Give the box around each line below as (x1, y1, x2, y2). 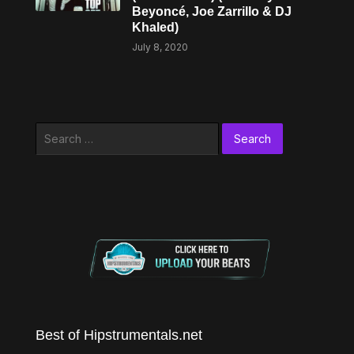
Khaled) (132, 21, 179, 34)
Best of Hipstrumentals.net (35, 326, 202, 343)
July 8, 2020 (132, 41, 189, 53)
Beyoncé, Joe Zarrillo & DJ (132, 5, 292, 18)
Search (34, 124, 72, 137)
